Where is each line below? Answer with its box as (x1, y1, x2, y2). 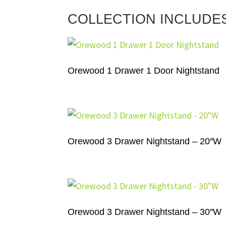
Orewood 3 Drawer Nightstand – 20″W (68, 136, 222, 146)
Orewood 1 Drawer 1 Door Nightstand (68, 66, 220, 76)
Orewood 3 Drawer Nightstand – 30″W (68, 206, 222, 217)
